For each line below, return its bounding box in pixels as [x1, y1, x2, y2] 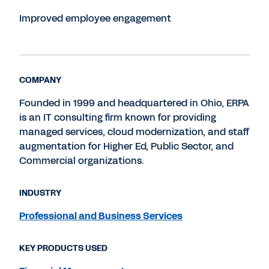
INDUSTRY [19, 187, 61, 199]
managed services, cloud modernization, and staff [19, 125, 249, 139]
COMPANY [19, 74, 61, 86]
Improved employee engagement [19, 11, 171, 25]
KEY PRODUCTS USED [19, 243, 107, 254]
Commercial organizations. [19, 154, 144, 168]
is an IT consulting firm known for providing [19, 110, 216, 124]
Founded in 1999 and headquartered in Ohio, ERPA [19, 96, 249, 110]
